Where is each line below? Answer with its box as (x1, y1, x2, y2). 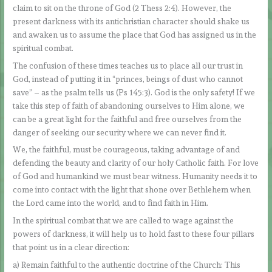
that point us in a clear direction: (13, 242, 130, 253)
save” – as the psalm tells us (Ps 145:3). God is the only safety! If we (13, 87, 256, 97)
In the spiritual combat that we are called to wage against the (13, 216, 234, 226)
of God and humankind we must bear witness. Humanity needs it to (13, 171, 258, 182)
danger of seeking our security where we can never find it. (13, 127, 227, 137)
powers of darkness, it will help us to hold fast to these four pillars (13, 229, 255, 239)
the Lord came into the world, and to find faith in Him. (13, 198, 209, 208)
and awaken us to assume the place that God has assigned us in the (13, 29, 257, 39)
